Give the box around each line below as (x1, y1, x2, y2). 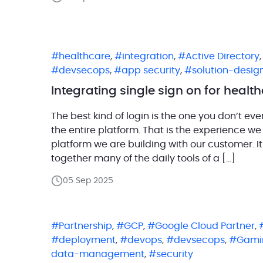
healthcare (59, 51, 110, 61)
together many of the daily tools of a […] (51, 153, 235, 163)
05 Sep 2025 (63, 176, 113, 185)
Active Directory (186, 51, 259, 61)
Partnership (59, 221, 112, 231)
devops (127, 235, 162, 245)
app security (122, 65, 180, 75)
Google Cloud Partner (155, 221, 255, 231)
